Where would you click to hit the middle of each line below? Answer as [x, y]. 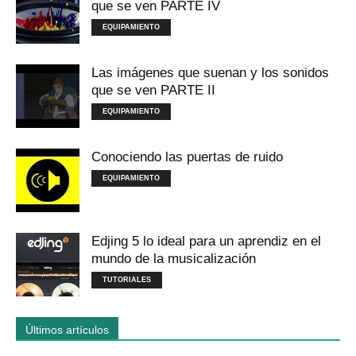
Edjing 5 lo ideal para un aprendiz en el [206, 241]
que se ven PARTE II [153, 90]
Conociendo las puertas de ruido [187, 157]
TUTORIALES [127, 280]
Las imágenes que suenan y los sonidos [210, 73]
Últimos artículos [67, 330]
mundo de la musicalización [174, 259]
